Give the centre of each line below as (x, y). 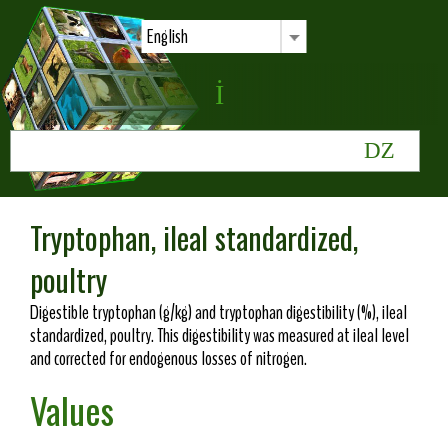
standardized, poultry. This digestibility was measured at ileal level (219, 336)
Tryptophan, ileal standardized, (194, 238)
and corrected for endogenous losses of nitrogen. (168, 359)
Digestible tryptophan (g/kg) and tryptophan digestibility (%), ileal (218, 313)
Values (72, 410)
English (167, 36)
